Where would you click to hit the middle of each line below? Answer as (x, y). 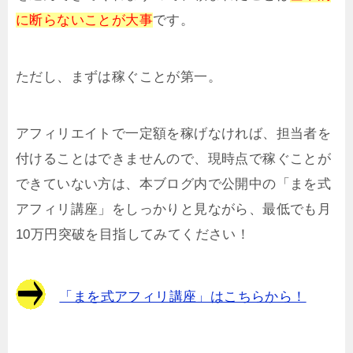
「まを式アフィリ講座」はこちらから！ (183, 296)
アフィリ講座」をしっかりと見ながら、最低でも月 (174, 209)
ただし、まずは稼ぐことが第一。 (119, 76)
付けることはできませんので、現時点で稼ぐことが (174, 158)
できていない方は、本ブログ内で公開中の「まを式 (174, 184)
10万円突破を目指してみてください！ (133, 234)
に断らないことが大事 (84, 20)
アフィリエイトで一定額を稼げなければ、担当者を (174, 133)
